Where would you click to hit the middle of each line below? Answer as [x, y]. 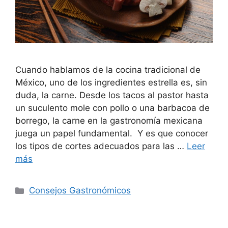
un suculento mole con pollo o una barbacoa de [112, 108]
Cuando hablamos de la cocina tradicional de [108, 70]
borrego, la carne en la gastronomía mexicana [109, 121]
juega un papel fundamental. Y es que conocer [112, 134]
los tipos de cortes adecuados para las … [101, 146]
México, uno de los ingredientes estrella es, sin [111, 83]
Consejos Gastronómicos [80, 191]
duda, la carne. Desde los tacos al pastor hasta [112, 95]
